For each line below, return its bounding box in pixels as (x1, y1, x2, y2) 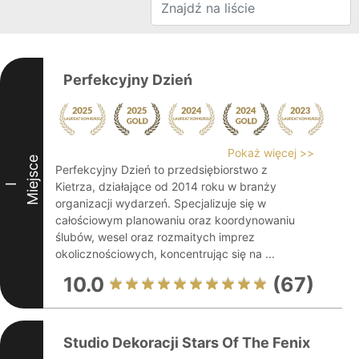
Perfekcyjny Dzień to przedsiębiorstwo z (55, 163, 268, 176)
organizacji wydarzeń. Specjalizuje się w (55, 196, 266, 210)
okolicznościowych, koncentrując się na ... (55, 247, 275, 260)
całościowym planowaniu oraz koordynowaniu (55, 213, 295, 227)
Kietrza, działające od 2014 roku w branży (55, 179, 276, 193)
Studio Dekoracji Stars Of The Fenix (63, 334, 310, 351)
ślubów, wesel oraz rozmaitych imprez (55, 230, 255, 244)
